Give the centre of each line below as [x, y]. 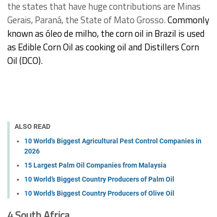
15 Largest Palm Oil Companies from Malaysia [95, 165]
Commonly [188, 20]
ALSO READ [32, 126]
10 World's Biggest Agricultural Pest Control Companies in [113, 141]
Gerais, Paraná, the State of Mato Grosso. [87, 20]
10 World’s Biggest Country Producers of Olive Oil [99, 194]
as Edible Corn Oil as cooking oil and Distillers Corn [103, 47]
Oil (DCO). [25, 60]
